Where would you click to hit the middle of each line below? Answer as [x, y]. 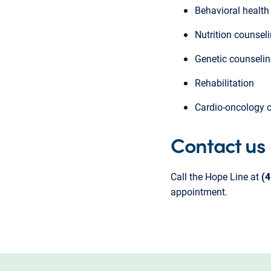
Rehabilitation [224, 82]
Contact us [218, 144]
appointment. [199, 191]
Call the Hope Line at [216, 176]
